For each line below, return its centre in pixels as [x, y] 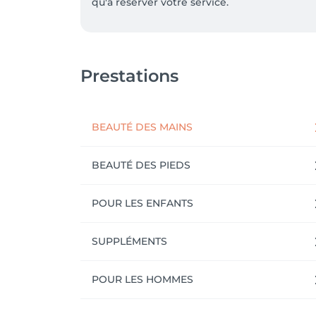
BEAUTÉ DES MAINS [142, 127]
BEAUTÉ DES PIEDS [141, 165]
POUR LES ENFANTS [142, 203]
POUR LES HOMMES [142, 279]
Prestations [129, 76]
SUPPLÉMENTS [129, 241]
